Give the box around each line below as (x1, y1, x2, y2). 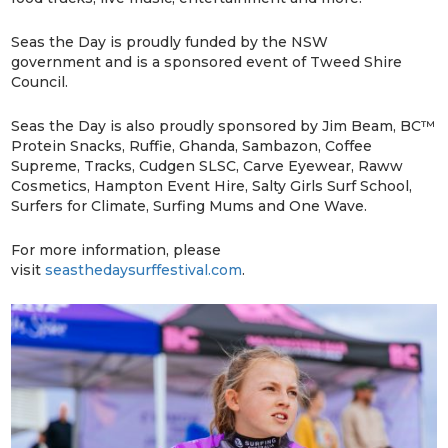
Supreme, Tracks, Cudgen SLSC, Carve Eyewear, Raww (11, 156, 404, 175)
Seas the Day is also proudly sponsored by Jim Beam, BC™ (11, 116, 436, 135)
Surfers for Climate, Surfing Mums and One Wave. (11, 196, 368, 215)
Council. (11, 72, 69, 91)
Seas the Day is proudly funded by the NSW (11, 32, 329, 51)
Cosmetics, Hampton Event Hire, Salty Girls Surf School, (11, 176, 413, 195)
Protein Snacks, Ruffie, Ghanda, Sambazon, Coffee (11, 136, 373, 155)
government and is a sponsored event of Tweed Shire (11, 52, 403, 71)
